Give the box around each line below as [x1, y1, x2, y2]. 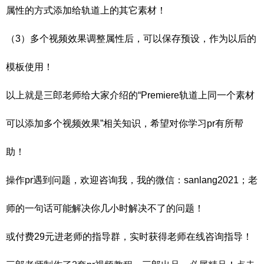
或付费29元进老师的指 [6, 232, 101, 242]
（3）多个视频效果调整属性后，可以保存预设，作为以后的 [6, 34, 256, 44]
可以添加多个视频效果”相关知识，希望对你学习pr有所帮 [6, 118, 243, 129]
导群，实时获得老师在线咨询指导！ [101, 232, 252, 242]
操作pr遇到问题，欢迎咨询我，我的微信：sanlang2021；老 [6, 175, 258, 186]
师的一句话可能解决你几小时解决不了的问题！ [6, 203, 204, 214]
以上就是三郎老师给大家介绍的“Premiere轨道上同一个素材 [6, 90, 255, 101]
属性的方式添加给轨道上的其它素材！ [6, 5, 166, 16]
